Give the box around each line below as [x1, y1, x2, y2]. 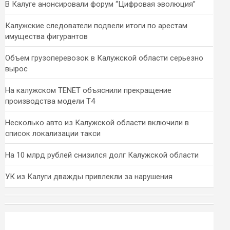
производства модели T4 [5, 97, 95, 106]
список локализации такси [5, 129, 101, 138]
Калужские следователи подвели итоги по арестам [5, 21, 188, 30]
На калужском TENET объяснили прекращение [5, 86, 172, 95]
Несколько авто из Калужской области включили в [5, 118, 189, 127]
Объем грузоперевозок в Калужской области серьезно [5, 53, 204, 63]
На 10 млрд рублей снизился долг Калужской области [5, 150, 199, 160]
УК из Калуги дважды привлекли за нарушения [5, 172, 173, 181]
